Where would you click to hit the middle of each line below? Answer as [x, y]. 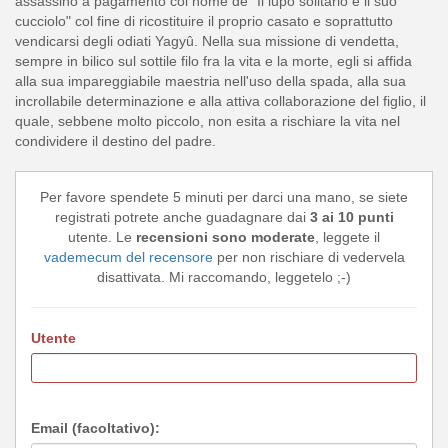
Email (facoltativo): [95, 428]
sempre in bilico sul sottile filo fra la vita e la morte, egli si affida [213, 61]
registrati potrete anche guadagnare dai [182, 217]
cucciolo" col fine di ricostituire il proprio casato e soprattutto [204, 21]
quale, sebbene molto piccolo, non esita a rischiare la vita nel [207, 121]
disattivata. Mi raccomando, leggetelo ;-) [224, 277]
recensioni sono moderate [225, 237]
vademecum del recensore [128, 257]
